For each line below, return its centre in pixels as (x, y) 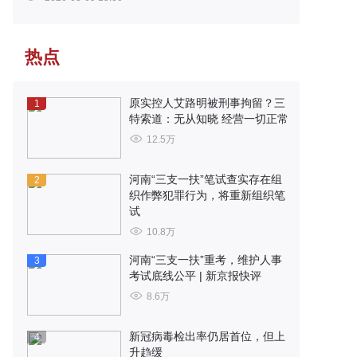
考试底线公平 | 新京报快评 (195, 276)
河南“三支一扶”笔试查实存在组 (206, 179)
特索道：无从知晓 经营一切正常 (209, 119)
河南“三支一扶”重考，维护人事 (206, 260)
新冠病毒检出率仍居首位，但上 (207, 336)
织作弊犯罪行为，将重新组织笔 (207, 195)
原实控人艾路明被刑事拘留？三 (207, 103)
